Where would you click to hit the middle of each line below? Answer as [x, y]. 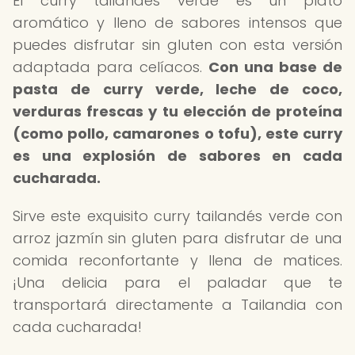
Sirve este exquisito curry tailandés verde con [177, 216]
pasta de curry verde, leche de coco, [177, 89]
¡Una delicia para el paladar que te [177, 282]
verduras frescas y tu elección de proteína [177, 111]
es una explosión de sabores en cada [177, 156]
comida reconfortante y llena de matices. [177, 260]
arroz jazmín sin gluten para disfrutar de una [177, 238]
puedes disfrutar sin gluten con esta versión [177, 45]
